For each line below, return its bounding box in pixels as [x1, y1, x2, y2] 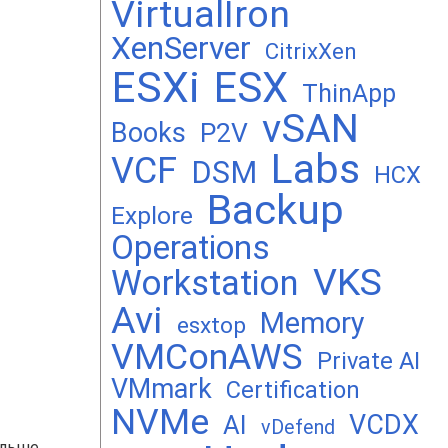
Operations [111, 228, 270, 267]
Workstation [111, 263, 299, 303]
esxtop [177, 312, 246, 339]
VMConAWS [111, 336, 303, 378]
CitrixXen [265, 38, 357, 64]
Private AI [317, 347, 420, 375]
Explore [111, 201, 193, 230]
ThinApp [302, 79, 396, 108]
